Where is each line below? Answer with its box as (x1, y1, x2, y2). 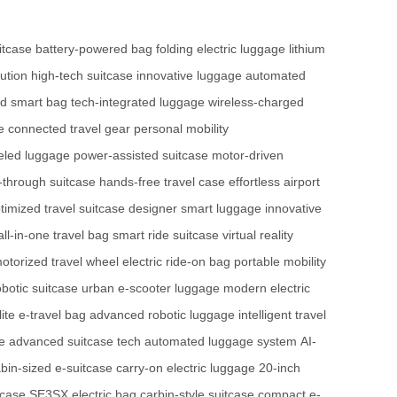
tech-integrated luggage (71, 95, 205, 110)
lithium (289, 42, 325, 57)
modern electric (223, 281, 310, 296)
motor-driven (212, 148, 284, 163)
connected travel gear (8, 121, 130, 136)
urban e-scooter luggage (82, 281, 220, 296)
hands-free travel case (99, 175, 225, 190)
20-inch (259, 361, 300, 376)
